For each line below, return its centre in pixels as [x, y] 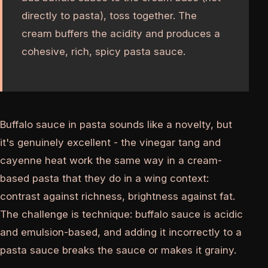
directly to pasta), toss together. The [109, 16]
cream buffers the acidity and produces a [121, 34]
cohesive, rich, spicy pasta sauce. [103, 52]
